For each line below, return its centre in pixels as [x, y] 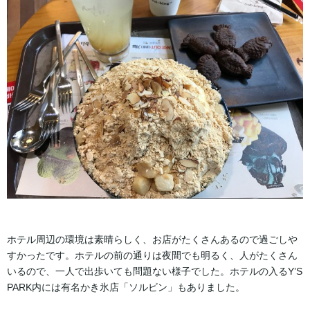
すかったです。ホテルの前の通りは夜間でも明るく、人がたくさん [152, 255]
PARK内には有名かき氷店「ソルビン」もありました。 [126, 287]
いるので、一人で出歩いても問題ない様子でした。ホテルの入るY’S [155, 271]
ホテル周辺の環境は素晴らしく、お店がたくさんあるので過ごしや [152, 239]
